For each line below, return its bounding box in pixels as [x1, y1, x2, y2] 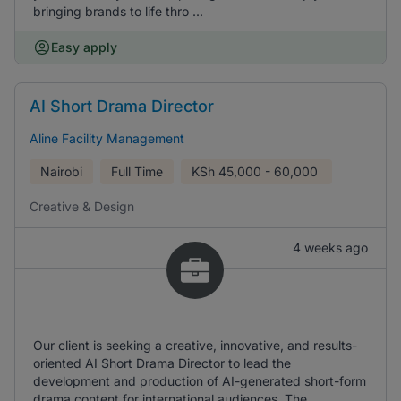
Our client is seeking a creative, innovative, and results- [33, 337, 357, 353]
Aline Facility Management [30, 131, 184, 146]
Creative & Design [30, 199, 134, 214]
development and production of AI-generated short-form [33, 373, 366, 388]
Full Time [111, 164, 163, 179]
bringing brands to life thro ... [33, 4, 203, 19]
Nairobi [40, 164, 82, 179]
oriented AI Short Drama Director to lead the [33, 355, 291, 371]
